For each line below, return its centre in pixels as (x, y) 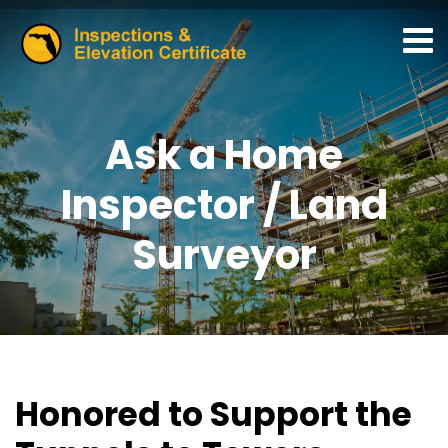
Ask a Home (224, 155)
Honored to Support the (213, 414)
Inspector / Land (224, 205)
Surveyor (224, 255)
